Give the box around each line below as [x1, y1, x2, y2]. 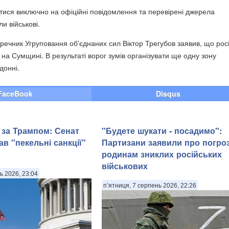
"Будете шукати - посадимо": [102, 125, 222, 137]
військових [102, 160, 148, 172]
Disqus [156, 88, 180, 99]
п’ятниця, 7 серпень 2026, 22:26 [103, 182, 196, 190]
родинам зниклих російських [102, 148, 222, 161]
